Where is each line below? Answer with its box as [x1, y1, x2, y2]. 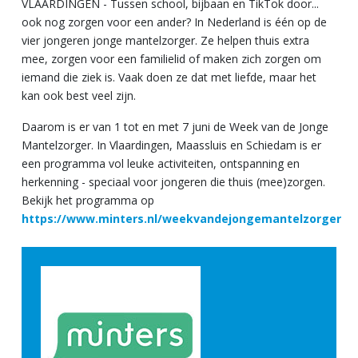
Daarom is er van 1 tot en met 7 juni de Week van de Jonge [22, 119, 328, 134]
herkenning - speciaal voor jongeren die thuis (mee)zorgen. [22, 174, 325, 189]
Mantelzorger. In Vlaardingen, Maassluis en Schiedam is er [22, 137, 321, 153]
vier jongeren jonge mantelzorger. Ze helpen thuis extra [22, 33, 309, 48]
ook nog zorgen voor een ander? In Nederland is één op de [22, 14, 327, 30]
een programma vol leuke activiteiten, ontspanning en [22, 156, 300, 171]
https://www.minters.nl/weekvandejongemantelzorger [22, 211, 341, 226]
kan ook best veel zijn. [22, 88, 136, 103]
